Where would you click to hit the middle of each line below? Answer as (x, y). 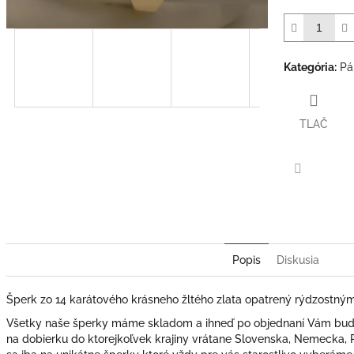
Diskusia (298, 260)
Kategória (309, 67)
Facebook (322, 190)
